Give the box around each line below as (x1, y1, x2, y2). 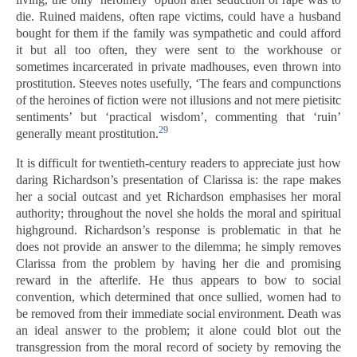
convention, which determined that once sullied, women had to (16, 290, 341, 304)
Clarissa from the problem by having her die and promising (16, 257, 341, 270)
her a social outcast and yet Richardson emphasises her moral (16, 190, 341, 203)
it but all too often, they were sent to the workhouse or (16, 43, 341, 57)
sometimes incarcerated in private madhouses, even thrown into (16, 60, 341, 73)
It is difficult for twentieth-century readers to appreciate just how (16, 156, 341, 170)
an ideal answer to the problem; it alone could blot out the (16, 324, 341, 337)
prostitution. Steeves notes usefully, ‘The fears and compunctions (16, 76, 341, 90)
